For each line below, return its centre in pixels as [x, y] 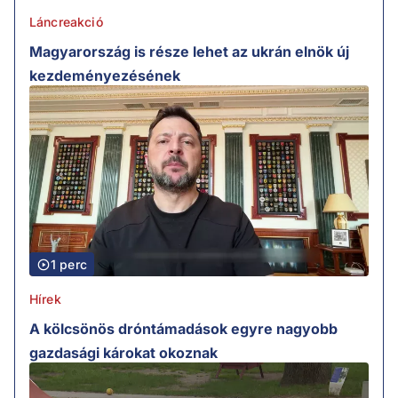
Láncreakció [66, 22]
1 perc [69, 265]
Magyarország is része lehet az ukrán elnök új [189, 52]
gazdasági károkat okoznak [123, 353]
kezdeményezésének [105, 76]
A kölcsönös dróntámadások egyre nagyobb [183, 329]
